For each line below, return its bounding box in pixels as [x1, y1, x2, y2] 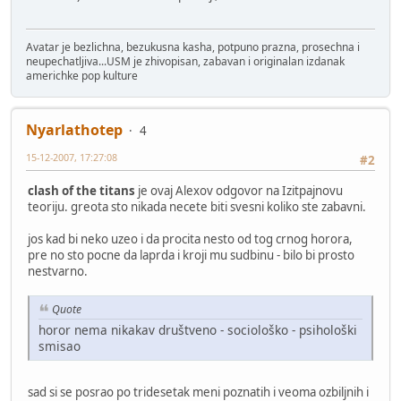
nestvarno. [28, 263, 88, 280]
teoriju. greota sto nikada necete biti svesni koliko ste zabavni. [28, 199, 366, 216]
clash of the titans [28, 183, 135, 200]
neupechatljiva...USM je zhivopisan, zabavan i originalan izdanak [26, 54, 345, 70]
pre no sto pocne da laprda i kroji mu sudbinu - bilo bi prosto [28, 247, 354, 264]
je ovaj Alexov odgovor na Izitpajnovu [135, 183, 343, 200]
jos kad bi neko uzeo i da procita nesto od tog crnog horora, [28, 231, 353, 248]
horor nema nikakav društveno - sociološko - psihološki [38, 321, 357, 339]
